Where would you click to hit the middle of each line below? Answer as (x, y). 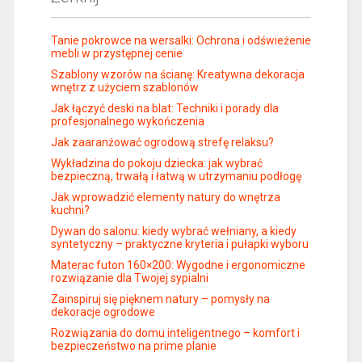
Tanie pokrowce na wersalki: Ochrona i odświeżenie (181, 40)
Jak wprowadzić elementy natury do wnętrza (165, 197)
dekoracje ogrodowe (103, 311)
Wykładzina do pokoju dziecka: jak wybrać (156, 163)
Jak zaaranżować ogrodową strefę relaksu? (162, 142)
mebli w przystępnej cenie (116, 53)
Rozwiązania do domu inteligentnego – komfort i (175, 333)
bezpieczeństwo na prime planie (133, 345)
